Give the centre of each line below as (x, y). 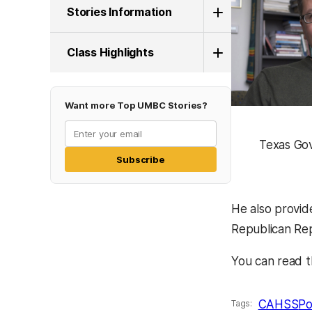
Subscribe (141, 159)
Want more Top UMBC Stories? (136, 105)
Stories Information (119, 12)
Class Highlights (110, 52)
